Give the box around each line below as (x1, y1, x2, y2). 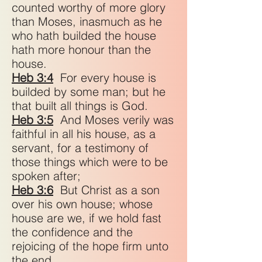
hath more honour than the (12, 42, 151, 57)
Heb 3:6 (12, 182, 53, 197)
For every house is (53, 70, 156, 85)
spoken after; (12, 168, 84, 183)
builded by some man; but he (12, 84, 166, 99)
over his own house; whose (12, 196, 153, 211)
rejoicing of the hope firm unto (12, 239, 168, 253)
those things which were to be (12, 154, 168, 169)
